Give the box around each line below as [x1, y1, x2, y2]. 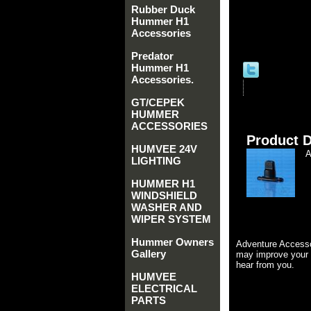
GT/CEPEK [131, 96, 185, 108]
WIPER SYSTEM [131, 213, 211, 225]
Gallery [131, 248, 166, 260]
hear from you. [236, 260, 294, 270]
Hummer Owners [131, 236, 214, 248]
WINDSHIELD [131, 190, 197, 201]
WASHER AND [131, 201, 202, 213]
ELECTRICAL [131, 283, 197, 294]
